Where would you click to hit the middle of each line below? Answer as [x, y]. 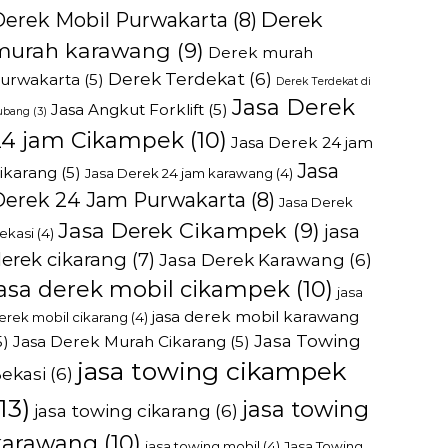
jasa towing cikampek [212, 371]
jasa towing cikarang [123, 410]
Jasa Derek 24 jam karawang [179, 173]
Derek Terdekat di [324, 81]
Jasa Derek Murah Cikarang [120, 341]
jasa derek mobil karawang [256, 316]
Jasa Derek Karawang [252, 259]
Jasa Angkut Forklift [128, 109]
